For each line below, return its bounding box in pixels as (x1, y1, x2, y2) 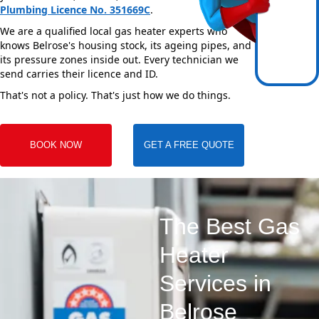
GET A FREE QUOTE (143, 140, 234, 151)
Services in (159, 271, 271, 297)
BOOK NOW (29, 140, 82, 151)
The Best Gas (159, 214, 300, 240)
